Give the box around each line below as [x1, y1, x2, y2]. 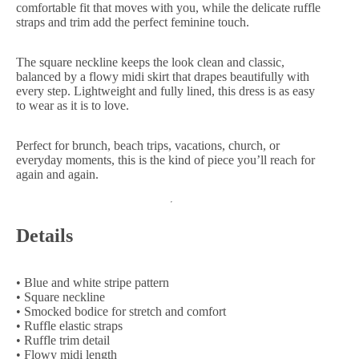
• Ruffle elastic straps [16, 319, 123, 333]
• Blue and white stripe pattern [16, 276, 169, 290]
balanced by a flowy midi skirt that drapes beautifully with [16, 70, 309, 84]
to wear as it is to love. [16, 99, 129, 113]
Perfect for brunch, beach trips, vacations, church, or [16, 139, 280, 153]
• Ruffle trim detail [16, 333, 110, 348]
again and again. [16, 167, 99, 182]
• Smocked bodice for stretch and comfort [16, 305, 226, 319]
